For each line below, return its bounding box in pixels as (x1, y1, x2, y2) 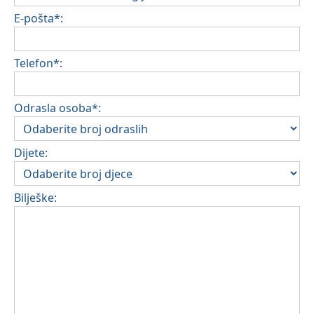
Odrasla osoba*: (14, 100, 101, 116)
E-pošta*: (14, 11, 63, 27)
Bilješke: (14, 190, 57, 206)
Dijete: (14, 145, 48, 161)
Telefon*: (14, 55, 62, 71)
